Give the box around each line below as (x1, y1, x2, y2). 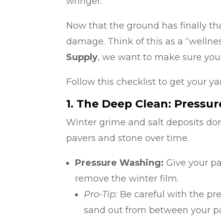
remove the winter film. (75, 173, 179, 184)
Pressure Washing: (75, 157, 164, 168)
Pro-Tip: (84, 188, 118, 200)
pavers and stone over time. (66, 132, 189, 144)
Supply (66, 51, 98, 63)
